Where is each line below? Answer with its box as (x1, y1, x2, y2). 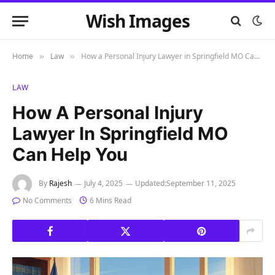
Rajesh (49, 178, 72, 189)
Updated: (135, 178, 166, 189)
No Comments (23, 195, 72, 206)
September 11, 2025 (166, 178, 236, 189)
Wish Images (85, 9, 190, 33)
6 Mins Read (90, 195, 131, 206)
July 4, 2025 (84, 178, 123, 189)
